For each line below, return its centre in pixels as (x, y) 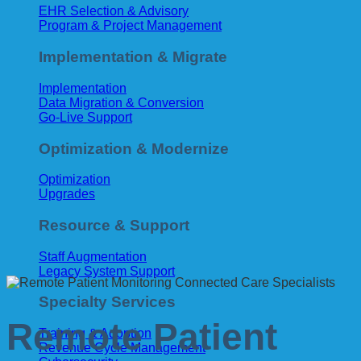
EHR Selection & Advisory (114, 11)
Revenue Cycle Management (122, 348)
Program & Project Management (130, 26)
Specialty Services (107, 302)
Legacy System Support (107, 271)
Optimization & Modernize (134, 148)
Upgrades (67, 194)
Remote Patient (142, 337)
